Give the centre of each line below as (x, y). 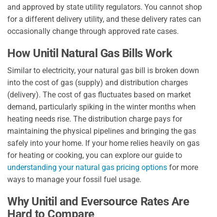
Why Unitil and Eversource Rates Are (98, 202)
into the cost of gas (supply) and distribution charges (98, 83)
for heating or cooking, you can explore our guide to (95, 155)
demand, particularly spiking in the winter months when (101, 107)
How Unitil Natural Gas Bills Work (90, 54)
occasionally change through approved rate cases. (93, 31)
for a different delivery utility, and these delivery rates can (104, 19)
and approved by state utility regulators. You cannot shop (105, 7)
